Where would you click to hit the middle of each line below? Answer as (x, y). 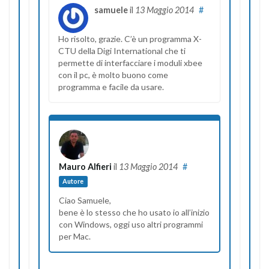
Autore (73, 181)
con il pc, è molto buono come (113, 74)
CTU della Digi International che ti (122, 50)
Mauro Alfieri (85, 166)
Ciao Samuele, (85, 200)
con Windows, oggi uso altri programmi (131, 224)
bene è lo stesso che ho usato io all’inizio (134, 212)
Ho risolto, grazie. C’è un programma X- (130, 38)
